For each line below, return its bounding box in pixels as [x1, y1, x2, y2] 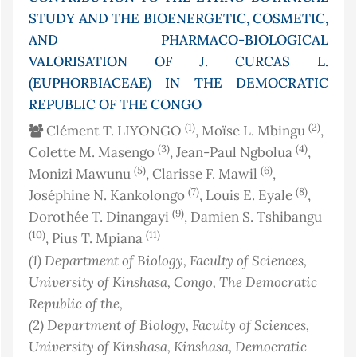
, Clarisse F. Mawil [146, 165, 261, 183]
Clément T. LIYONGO [43, 122, 185, 140]
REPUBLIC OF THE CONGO [29, 96, 202, 114]
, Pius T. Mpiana [45, 229, 146, 248]
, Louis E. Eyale [199, 186, 296, 205]
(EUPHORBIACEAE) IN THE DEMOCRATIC [29, 74, 328, 92]
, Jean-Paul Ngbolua [170, 143, 296, 162]
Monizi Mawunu [29, 165, 134, 183]
